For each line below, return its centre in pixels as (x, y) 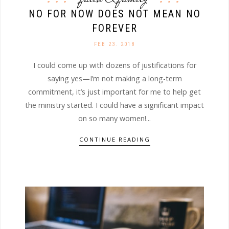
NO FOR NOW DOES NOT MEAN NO (114, 14)
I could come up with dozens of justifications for (114, 65)
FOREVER (114, 28)
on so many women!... (114, 118)
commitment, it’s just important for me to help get (114, 91)
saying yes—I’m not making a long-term (114, 78)
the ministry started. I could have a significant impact (114, 105)
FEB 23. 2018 (114, 44)
